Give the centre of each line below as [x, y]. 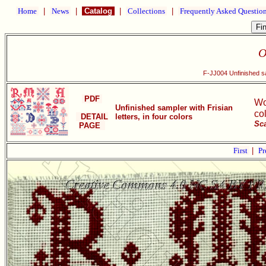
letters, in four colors [154, 117]
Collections [146, 11]
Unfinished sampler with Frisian [174, 108]
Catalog [98, 11]
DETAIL [92, 117]
